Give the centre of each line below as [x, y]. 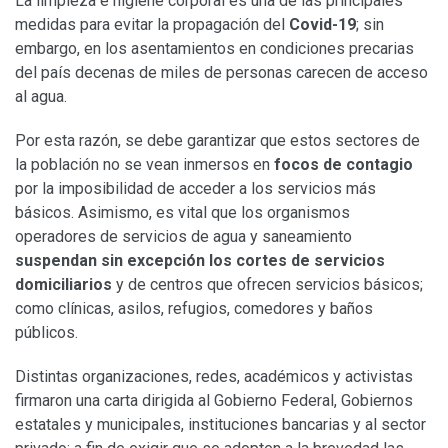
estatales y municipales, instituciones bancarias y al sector [220, 424]
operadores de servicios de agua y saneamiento [183, 236]
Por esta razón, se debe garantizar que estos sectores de [217, 140]
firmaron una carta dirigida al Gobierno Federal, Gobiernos [214, 400]
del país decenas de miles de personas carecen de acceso [221, 72]
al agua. [41, 96]
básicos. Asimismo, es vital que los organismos [182, 212]
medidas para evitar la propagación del [152, 24]
